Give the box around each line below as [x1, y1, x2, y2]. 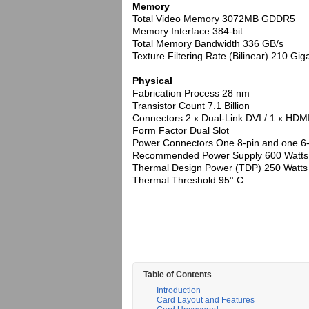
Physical [132, 75, 172, 86]
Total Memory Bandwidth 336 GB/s [132, 38, 283, 49]
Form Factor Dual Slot [132, 125, 229, 136]
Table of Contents [143, 270, 212, 279]
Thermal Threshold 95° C [132, 175, 243, 186]
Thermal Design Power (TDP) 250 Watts [132, 162, 308, 173]
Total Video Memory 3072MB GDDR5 [132, 13, 295, 24]
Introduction [157, 286, 201, 295]
